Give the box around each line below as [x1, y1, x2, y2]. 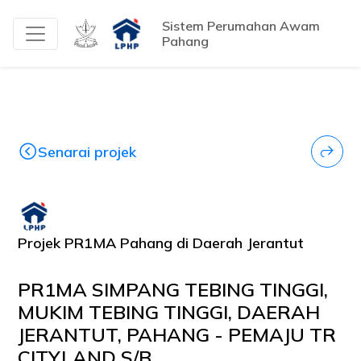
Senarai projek [38, 142, 137, 161]
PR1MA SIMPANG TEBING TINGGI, [18, 277, 329, 301]
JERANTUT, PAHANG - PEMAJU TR [18, 322, 337, 346]
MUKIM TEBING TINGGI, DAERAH [18, 300, 321, 324]
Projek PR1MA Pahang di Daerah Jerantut [18, 234, 305, 252]
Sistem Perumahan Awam [162, 17, 320, 34]
